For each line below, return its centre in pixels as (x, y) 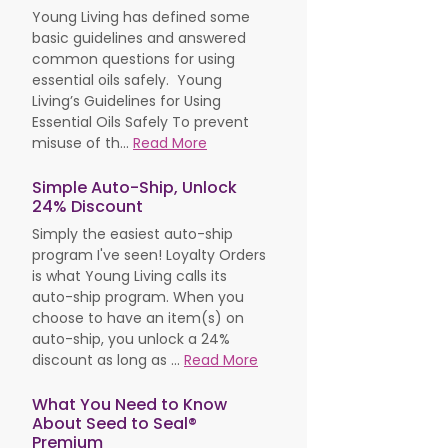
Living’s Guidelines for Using (126, 101)
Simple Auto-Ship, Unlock (134, 188)
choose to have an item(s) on (138, 318)
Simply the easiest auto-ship (132, 234)
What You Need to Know (129, 405)
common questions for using (133, 59)
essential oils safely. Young (127, 80)
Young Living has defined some (141, 17)
